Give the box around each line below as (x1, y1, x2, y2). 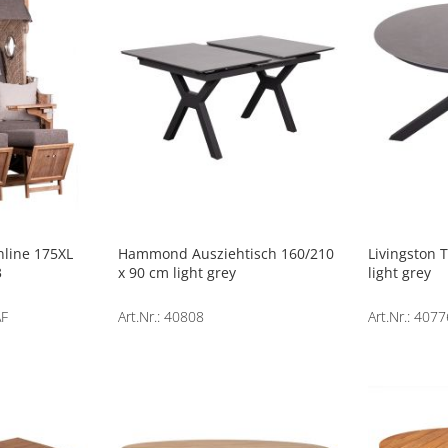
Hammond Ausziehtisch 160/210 (117, 243, 334, 263)
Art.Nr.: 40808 (117, 306, 204, 326)
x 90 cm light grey (117, 262, 236, 282)
